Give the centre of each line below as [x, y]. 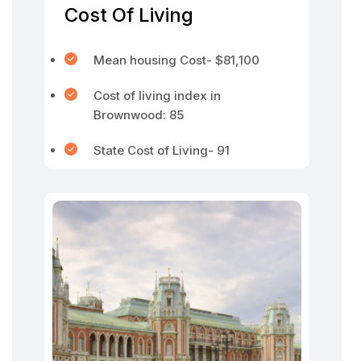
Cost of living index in [157, 95]
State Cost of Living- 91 [162, 150]
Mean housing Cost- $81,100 [176, 60]
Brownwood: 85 [140, 115]
